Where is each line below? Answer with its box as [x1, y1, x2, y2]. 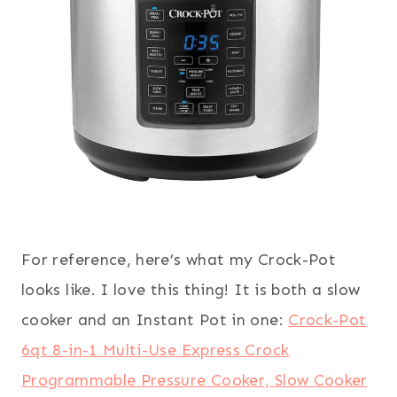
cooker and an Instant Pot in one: [21, 310, 289, 331]
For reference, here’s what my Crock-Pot [21, 250, 337, 270]
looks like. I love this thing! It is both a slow [21, 280, 361, 300]
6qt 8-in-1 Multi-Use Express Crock [21, 340, 290, 361]
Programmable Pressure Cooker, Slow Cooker [21, 370, 368, 391]
